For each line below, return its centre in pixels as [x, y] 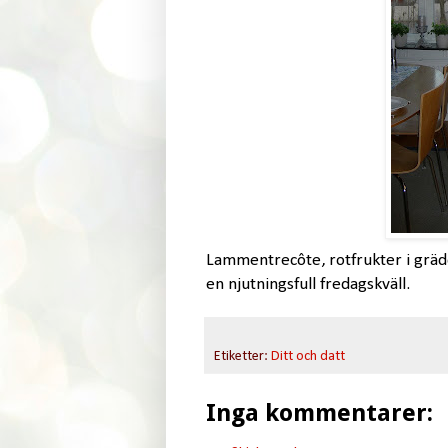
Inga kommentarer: [319, 412]
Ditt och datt [307, 356]
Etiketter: [242, 356]
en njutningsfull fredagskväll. [307, 284]
